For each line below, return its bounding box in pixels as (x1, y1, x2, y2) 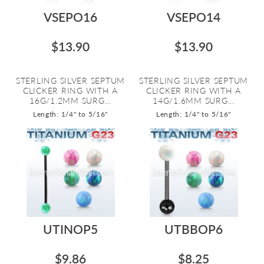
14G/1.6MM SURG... (153, 95, 235, 105)
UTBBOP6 (164, 222, 223, 236)
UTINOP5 (43, 222, 98, 236)
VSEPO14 (167, 9, 220, 24)
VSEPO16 (44, 9, 97, 24)
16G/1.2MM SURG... (29, 95, 111, 105)
